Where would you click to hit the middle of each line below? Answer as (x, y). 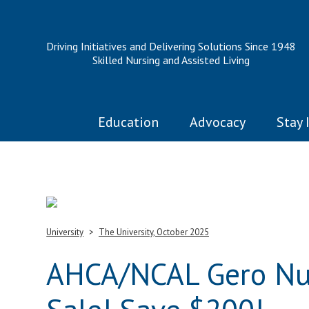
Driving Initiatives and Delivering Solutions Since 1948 (171, 46)
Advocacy (218, 122)
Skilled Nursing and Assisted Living (171, 60)
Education (129, 122)
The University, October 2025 (153, 232)
